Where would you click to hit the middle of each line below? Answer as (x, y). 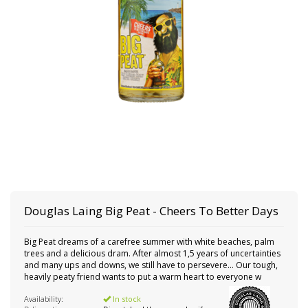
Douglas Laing (63, 211)
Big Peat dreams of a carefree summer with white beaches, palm (149, 242)
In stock (126, 299)
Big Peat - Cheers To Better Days (192, 211)
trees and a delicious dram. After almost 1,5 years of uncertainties (152, 253)
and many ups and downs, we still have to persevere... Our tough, (151, 265)
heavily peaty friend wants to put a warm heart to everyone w (143, 277)
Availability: (44, 299)
